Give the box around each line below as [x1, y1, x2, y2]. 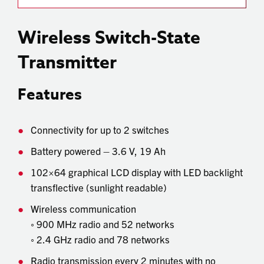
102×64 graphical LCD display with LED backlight [31, 165, 243, 178]
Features [18, 83, 82, 104]
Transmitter [18, 49, 117, 75]
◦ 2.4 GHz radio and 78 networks [31, 232, 170, 245]
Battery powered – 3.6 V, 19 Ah [31, 144, 166, 157]
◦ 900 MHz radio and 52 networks [31, 217, 174, 230]
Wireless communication [31, 202, 136, 214]
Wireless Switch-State [18, 25, 200, 51]
